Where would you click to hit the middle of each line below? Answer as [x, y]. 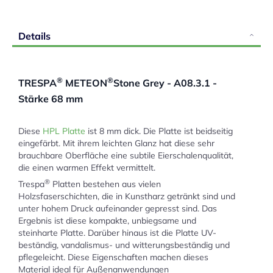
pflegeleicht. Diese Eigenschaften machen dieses [113, 257]
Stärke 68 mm [51, 98]
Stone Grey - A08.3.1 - [165, 83]
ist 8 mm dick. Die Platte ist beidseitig [159, 131]
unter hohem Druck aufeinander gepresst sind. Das [118, 208]
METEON [85, 83]
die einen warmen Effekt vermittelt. [87, 167]
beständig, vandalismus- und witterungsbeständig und [124, 245]
